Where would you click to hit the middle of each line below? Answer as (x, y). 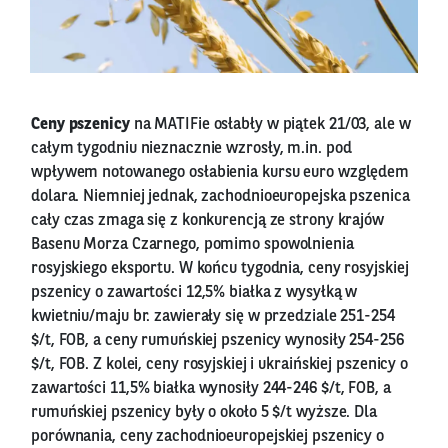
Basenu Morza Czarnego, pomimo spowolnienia (192, 244)
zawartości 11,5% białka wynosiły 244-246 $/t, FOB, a (211, 388)
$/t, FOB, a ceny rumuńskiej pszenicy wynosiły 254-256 (217, 340)
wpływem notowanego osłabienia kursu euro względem (220, 172)
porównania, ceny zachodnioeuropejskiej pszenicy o (208, 436)
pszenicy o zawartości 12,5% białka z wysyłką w (194, 292)
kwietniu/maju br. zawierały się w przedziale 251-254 (213, 316)
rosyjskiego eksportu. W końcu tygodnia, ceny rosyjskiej (220, 268)
